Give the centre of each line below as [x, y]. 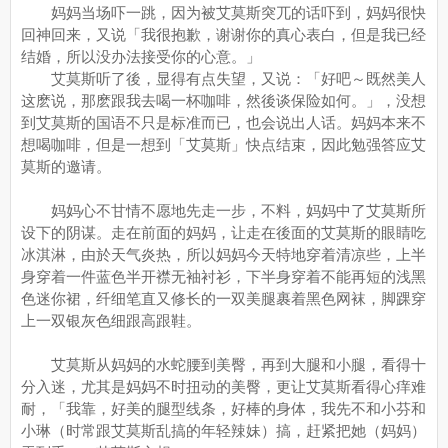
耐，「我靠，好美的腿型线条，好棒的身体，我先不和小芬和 [223, 408]
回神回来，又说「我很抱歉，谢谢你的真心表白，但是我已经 [223, 34]
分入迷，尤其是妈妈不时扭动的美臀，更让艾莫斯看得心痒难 [223, 386]
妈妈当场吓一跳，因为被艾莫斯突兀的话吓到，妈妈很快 [223, 12]
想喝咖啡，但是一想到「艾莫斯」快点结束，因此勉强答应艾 [223, 144]
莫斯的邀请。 [66, 166]
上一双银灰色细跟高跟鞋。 [111, 320]
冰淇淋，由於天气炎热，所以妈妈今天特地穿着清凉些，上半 [223, 254]
